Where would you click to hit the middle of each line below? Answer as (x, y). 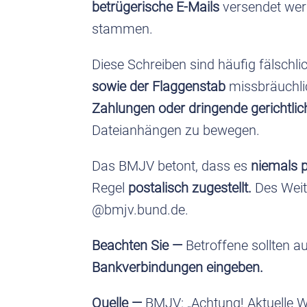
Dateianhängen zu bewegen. (176, 130)
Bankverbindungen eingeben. (178, 267)
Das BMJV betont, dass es (172, 165)
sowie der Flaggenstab (161, 86)
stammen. (123, 28)
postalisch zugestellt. (192, 187)
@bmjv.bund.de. (140, 209)
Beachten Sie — (139, 245)
